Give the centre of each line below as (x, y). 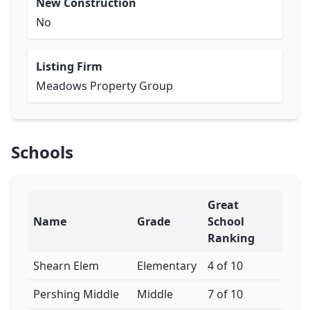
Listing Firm (69, 66)
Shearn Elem (66, 266)
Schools (42, 152)
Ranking (231, 238)
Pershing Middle (76, 294)
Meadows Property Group (104, 86)
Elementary (167, 266)
